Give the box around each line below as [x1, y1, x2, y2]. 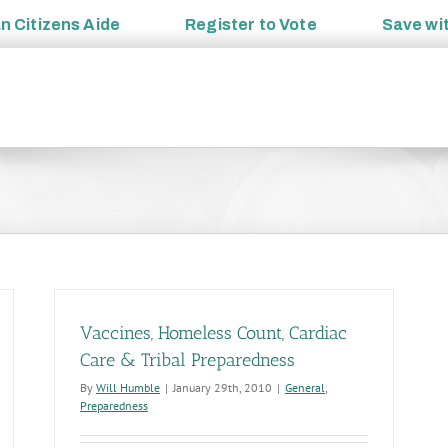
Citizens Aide [14, 15, 121, 33]
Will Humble [96, 380, 160, 395]
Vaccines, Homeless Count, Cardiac [80, 322, 347, 344]
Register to [185, 15, 280, 33]
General [285, 380, 325, 395]
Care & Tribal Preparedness [80, 349, 295, 371]
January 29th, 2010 [173, 380, 272, 395]
